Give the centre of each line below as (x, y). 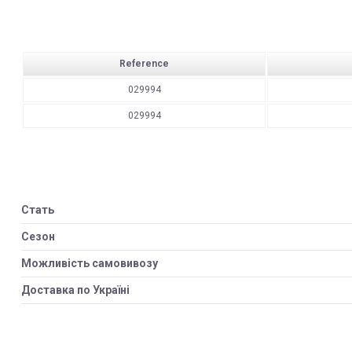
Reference (144, 64)
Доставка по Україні (75, 290)
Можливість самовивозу (90, 264)
